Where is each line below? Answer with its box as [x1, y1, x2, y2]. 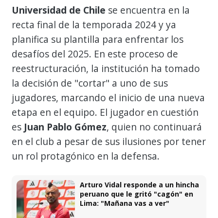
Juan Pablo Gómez [24, 120, 107, 133]
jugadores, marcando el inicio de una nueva [12, 91, 205, 104]
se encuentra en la [106, 3, 190, 17]
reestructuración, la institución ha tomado [12, 61, 200, 75]
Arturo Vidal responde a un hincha [80, 180, 199, 189]
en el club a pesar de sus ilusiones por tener [12, 134, 206, 148]
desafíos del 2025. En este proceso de [12, 47, 178, 60]
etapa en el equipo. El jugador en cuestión [12, 105, 199, 119]
